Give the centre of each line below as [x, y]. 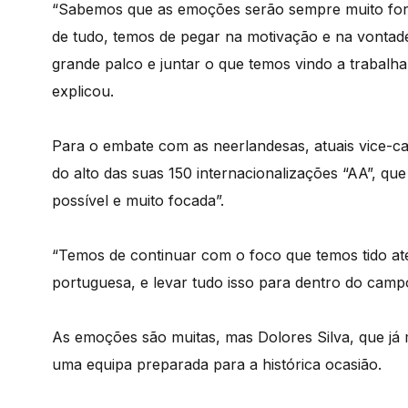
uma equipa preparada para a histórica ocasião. [217, 364]
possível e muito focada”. [138, 200]
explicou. [83, 91]
